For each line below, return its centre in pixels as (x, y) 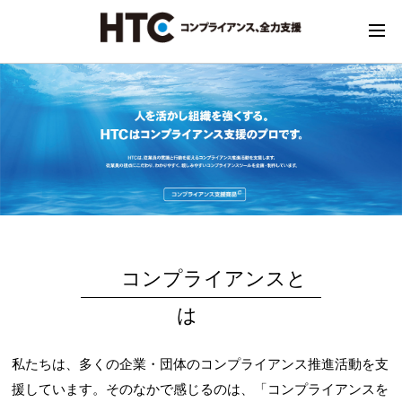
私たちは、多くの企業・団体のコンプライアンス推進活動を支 (201, 363)
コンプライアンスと (214, 278)
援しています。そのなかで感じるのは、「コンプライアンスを (201, 389)
